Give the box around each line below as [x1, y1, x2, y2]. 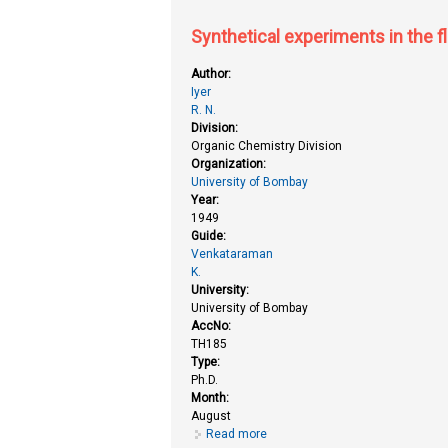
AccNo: [191, 319, 235, 334]
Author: [191, 67, 235, 82]
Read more [206, 427, 268, 442]
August [191, 409, 232, 424]
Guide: [191, 229, 230, 244]
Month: [191, 391, 233, 406]
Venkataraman [191, 247, 274, 262]
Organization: [191, 157, 270, 172]
